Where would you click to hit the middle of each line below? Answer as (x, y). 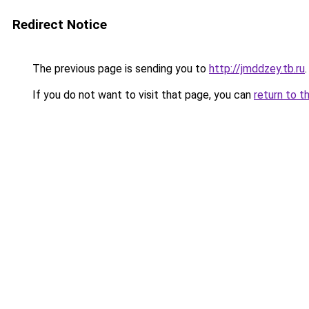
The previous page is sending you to (119, 69)
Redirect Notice (60, 24)
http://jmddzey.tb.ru (257, 69)
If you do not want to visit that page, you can (142, 95)
